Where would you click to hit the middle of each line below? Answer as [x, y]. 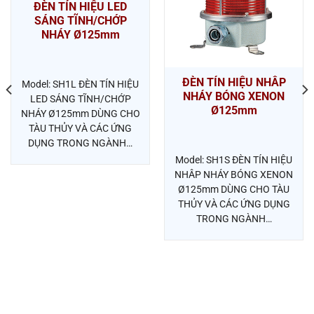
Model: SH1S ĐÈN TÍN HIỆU [234, 160]
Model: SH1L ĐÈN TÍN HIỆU [80, 84]
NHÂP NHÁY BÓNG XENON [234, 175]
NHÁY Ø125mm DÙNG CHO [80, 113]
